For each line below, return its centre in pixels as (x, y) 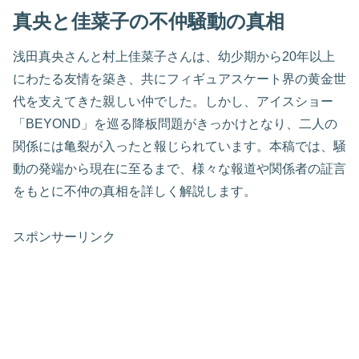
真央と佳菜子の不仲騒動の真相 (149, 22)
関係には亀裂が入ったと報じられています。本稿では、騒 (179, 147)
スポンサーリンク (64, 236)
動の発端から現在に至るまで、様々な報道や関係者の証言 (179, 169)
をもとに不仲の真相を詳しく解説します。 (135, 192)
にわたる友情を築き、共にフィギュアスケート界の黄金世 (179, 79)
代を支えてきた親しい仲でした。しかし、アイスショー (173, 102)
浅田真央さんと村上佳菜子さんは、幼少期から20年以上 (174, 57)
